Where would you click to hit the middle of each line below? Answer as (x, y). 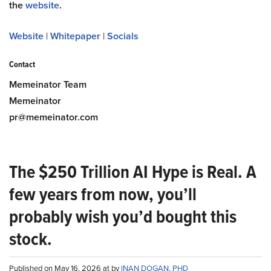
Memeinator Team (48, 84)
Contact (22, 64)
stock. (31, 239)
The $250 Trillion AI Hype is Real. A (133, 171)
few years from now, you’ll (103, 194)
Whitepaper (75, 36)
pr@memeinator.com (54, 117)
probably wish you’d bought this (123, 216)
